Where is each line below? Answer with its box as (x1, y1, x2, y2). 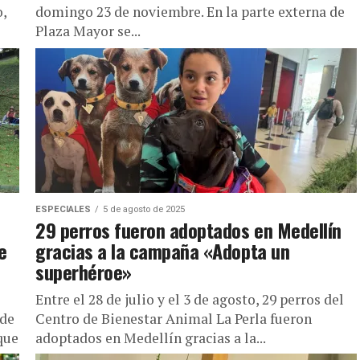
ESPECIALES (35, 204, 91, 215)
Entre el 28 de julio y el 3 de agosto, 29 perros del (35, 290, 344, 309)
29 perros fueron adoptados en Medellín (35, 215, 342, 244)
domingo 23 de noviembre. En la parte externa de (35, 2, 345, 21)
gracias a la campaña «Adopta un (35, 236, 290, 265)
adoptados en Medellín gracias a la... (35, 329, 266, 347)
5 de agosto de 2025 (103, 204, 185, 215)
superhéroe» (35, 257, 132, 286)
